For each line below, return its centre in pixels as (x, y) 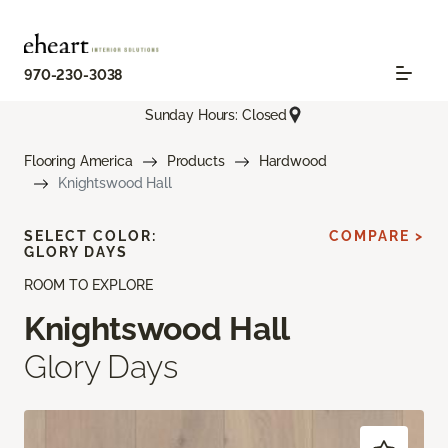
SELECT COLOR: (90, 236)
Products (195, 161)
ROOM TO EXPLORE (88, 285)
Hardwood (292, 161)
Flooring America (78, 161)
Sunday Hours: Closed (216, 114)
